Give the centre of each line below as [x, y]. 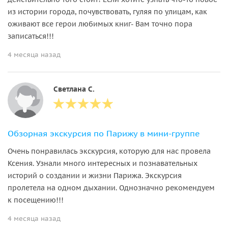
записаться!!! [31, 36]
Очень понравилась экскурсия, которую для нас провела [109, 151]
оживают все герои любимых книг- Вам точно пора [100, 24]
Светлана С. [74, 89]
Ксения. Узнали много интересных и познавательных [103, 163]
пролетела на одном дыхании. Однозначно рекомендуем [111, 188]
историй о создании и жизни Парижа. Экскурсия [95, 175]
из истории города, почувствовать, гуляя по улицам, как [107, 11]
